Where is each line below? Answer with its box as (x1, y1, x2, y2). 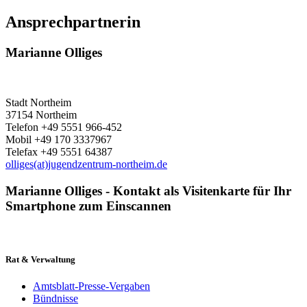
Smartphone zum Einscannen (5, 198, 171, 213)
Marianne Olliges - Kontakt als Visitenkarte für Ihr (5, 183, 291, 198)
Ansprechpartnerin (5, 13, 140, 32)
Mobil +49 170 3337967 (5, 133, 112, 145)
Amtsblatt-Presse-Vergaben (33, 280, 150, 292)
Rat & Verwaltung (5, 254, 75, 265)
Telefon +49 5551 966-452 (5, 121, 122, 133)
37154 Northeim (5, 108, 77, 121)
